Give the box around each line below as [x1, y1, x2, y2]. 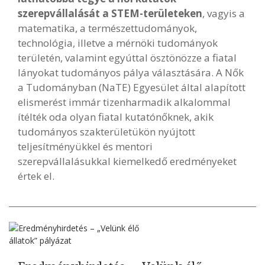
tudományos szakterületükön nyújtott [18, 125, 195, 138]
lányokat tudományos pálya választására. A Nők [18, 66, 244, 79]
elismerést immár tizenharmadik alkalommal [18, 95, 231, 109]
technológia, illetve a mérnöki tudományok [18, 36, 218, 50]
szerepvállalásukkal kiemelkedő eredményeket [18, 154, 237, 168]
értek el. [18, 169, 54, 183]
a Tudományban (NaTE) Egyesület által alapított [18, 80, 245, 94]
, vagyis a [202, 7, 245, 20]
